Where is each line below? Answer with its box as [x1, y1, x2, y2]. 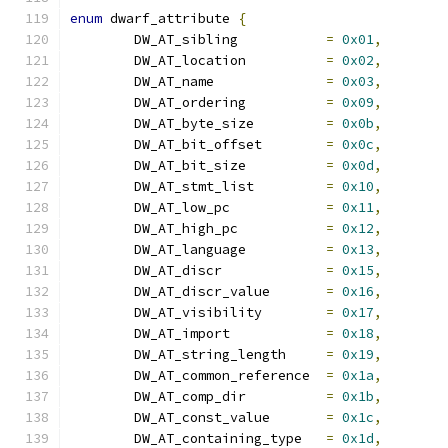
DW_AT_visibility [262, 304, 326, 321]
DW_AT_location [246, 52, 326, 69]
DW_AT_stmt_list [254, 178, 326, 195]
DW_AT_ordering [246, 94, 326, 111]
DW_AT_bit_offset [262, 136, 326, 153]
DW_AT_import [230, 325, 326, 342]
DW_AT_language [246, 241, 326, 258]
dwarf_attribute [102, 10, 238, 27]
